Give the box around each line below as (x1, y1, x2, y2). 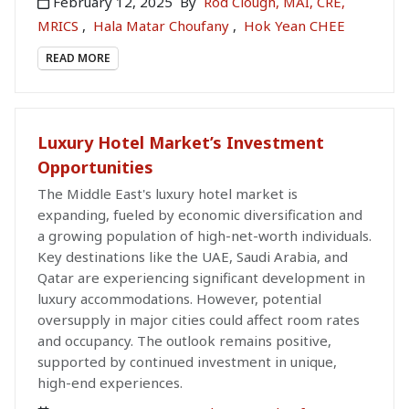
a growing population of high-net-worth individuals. (37, 226, 372, 246)
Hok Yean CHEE (244, 16, 345, 36)
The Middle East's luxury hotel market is (37, 184, 298, 204)
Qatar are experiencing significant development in (37, 268, 365, 288)
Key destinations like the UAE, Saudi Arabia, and (37, 247, 348, 267)
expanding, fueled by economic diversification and (37, 205, 362, 225)
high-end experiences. (37, 373, 183, 393)
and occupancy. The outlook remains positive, (37, 331, 331, 351)
